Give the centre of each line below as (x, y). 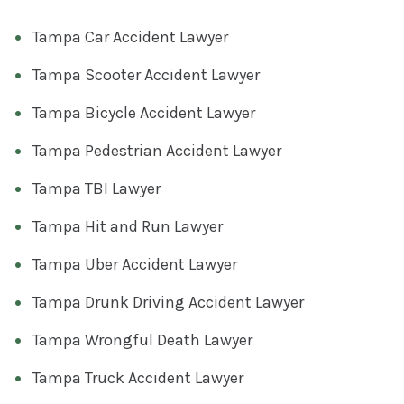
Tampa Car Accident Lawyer (130, 37)
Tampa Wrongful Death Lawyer (142, 340)
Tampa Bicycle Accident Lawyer (144, 112)
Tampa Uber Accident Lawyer (135, 264)
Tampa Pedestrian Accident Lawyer (157, 150)
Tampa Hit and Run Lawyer (128, 226)
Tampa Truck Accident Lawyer (138, 377)
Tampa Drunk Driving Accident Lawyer (168, 302)
